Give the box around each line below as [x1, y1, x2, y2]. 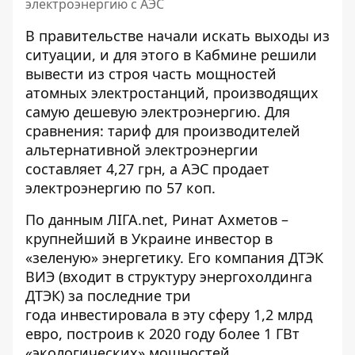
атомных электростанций [25, 83, 205, 103]
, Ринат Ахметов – [164, 210, 288, 230]
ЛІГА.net [107, 210, 164, 230]
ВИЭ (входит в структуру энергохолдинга [25, 267, 312, 287]
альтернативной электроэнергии [25, 140, 258, 160]
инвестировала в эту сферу [60, 305, 250, 325]
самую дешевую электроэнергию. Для [25, 102, 290, 122]
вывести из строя [25, 64, 152, 84]
